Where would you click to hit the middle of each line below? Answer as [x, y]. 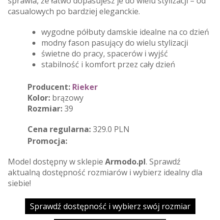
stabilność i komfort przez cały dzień [108, 64]
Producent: [49, 87]
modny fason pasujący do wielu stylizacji [115, 42]
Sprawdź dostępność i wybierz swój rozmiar [110, 206]
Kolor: [39, 97]
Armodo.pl [125, 161]
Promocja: [47, 141]
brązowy [67, 97]
